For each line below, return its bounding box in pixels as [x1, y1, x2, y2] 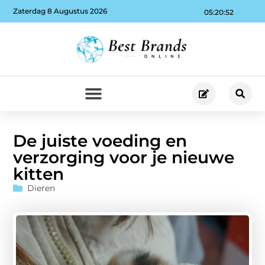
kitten [13, 163, 64, 184]
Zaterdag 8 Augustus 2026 [13, 7, 108, 16]
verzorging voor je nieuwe [13, 147, 235, 167]
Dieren [27, 182, 56, 193]
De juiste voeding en [13, 130, 188, 151]
